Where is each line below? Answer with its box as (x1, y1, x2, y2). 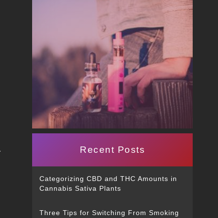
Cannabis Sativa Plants (39, 184, 121, 193)
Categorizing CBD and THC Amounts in (39, 175, 177, 183)
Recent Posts (80, 145, 145, 155)
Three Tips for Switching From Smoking (39, 209, 179, 217)
